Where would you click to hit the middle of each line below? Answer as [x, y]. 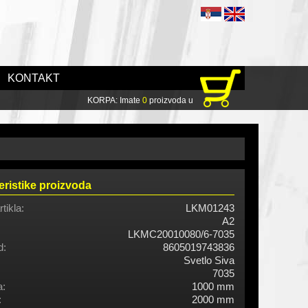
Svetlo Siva [209, 261]
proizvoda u [170, 100]
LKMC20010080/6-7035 [181, 234]
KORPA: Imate [115, 100]
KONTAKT [34, 78]
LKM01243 [210, 208]
